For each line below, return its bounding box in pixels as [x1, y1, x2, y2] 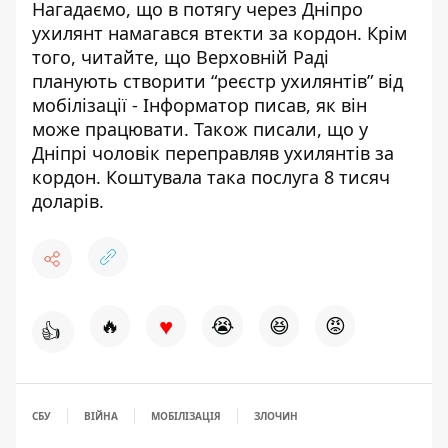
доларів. [32, 189, 104, 213]
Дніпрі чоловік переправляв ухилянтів [32, 141, 370, 165]
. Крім [357, 21, 407, 45]
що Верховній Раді [164, 45, 329, 69]
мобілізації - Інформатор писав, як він [32, 93, 367, 117]
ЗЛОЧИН [254, 409, 298, 423]
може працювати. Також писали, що [32, 117, 359, 141]
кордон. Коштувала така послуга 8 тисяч [32, 165, 390, 189]
